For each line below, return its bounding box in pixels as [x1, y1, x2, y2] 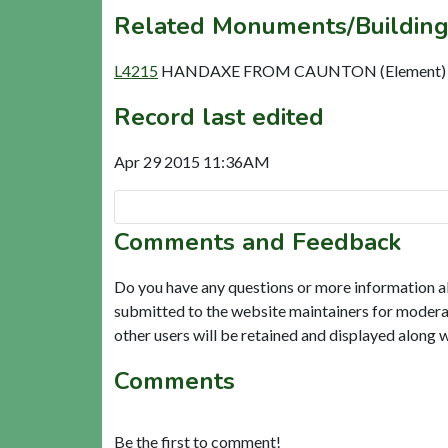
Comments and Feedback [114, 225, 401, 258]
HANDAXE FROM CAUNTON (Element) [161, 60, 446, 80]
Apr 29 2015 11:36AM [114, 151, 270, 171]
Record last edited [114, 100, 324, 133]
